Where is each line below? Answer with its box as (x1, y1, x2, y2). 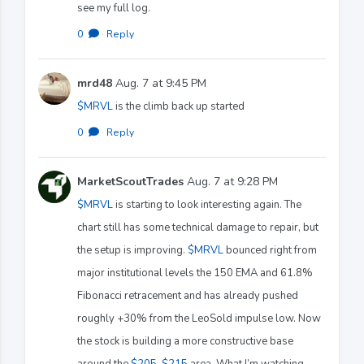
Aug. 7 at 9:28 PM (184, 173, 278, 189)
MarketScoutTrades (77, 173, 184, 189)
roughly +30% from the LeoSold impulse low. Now (77, 310, 321, 326)
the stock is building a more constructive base (77, 333, 293, 349)
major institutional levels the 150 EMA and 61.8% (77, 265, 313, 280)
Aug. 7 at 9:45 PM (112, 75, 206, 91)
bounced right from (223, 242, 317, 258)
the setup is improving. (77, 242, 188, 258)
